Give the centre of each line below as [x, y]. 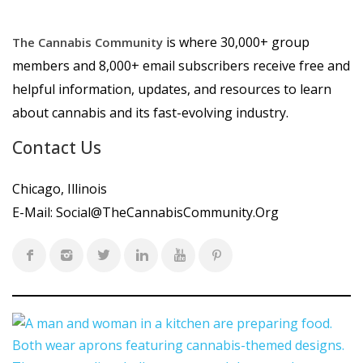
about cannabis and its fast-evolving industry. [150, 112]
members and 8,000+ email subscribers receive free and [181, 65]
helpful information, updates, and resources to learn [172, 89]
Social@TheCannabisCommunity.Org [167, 212]
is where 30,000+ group [236, 42]
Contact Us [57, 147]
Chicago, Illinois [60, 188]
